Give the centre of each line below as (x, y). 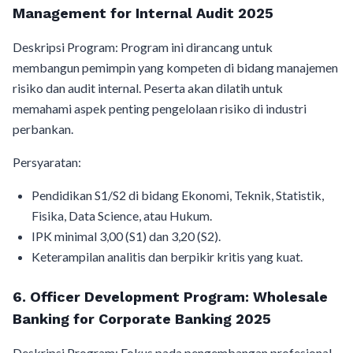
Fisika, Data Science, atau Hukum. (122, 216)
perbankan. (43, 129)
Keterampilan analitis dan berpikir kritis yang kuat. (167, 256)
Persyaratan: (47, 162)
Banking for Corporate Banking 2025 (142, 319)
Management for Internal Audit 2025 (143, 13)
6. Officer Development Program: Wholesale (170, 297)
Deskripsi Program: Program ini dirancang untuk (143, 47)
